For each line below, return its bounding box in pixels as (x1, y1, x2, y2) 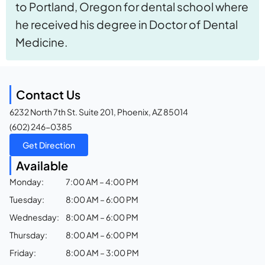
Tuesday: (9, 193, 44, 205)
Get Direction (22, 139, 75, 150)
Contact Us (16, 86, 80, 102)
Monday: (9, 176, 44, 187)
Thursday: (9, 229, 47, 240)
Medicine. (15, 34, 67, 49)
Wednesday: (9, 211, 59, 222)
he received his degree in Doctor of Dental (15, 17, 238, 31)
